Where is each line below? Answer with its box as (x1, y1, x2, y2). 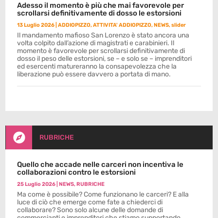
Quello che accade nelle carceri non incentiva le (17, 160, 184, 169)
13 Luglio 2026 (17, 21, 55, 28)
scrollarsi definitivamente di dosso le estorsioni (17, 8, 182, 18)
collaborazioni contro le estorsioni (17, 167, 136, 177)
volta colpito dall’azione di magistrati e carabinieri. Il (17, 38, 175, 47)
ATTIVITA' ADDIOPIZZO (93, 21, 152, 28)
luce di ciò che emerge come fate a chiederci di (17, 198, 163, 206)
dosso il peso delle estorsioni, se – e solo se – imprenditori (17, 54, 192, 63)
